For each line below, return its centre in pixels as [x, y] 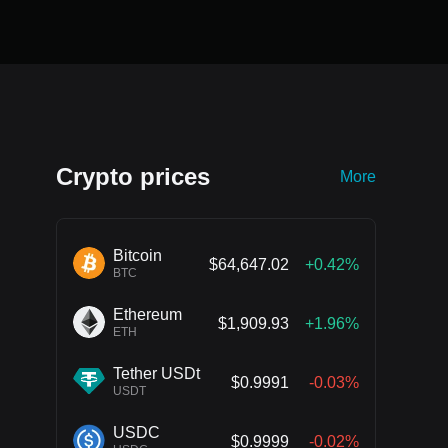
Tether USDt [156, 373]
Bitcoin [137, 255]
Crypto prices [133, 176]
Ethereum [147, 314]
